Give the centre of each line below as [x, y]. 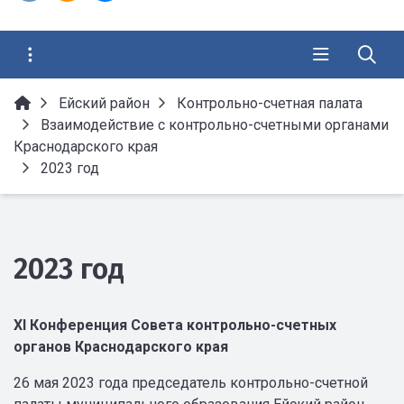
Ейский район [104, 103]
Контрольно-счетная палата [270, 103]
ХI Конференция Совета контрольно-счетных [175, 325]
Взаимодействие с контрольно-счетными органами [215, 125]
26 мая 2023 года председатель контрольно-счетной [191, 383]
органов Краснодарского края [121, 347]
